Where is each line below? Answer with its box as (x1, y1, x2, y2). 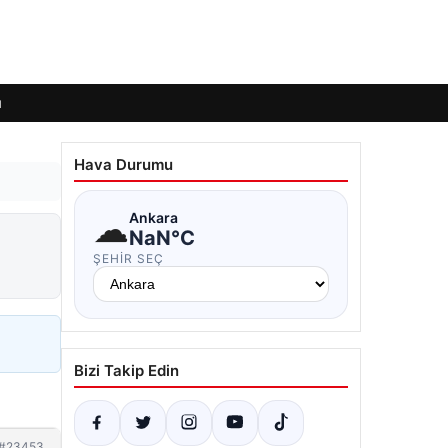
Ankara (129, 208, 178, 226)
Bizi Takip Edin (74, 361, 179, 380)
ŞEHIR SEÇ (93, 251, 164, 266)
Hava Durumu (74, 155, 173, 174)
